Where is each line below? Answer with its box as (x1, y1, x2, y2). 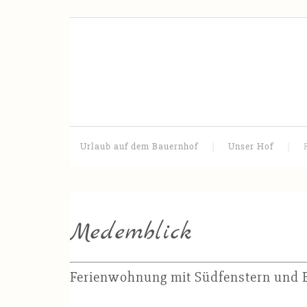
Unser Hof (228, 140, 273, 152)
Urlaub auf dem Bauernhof (80, 140, 198, 152)
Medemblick (70, 217, 192, 248)
